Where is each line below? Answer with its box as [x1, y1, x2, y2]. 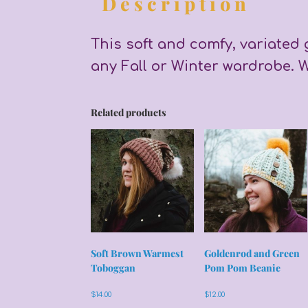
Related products [91, 105, 166, 119]
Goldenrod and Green [204, 246, 300, 260]
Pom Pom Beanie [204, 261, 281, 274]
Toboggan [91, 261, 135, 274]
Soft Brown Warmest [91, 246, 184, 260]
